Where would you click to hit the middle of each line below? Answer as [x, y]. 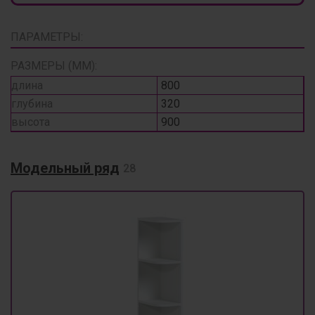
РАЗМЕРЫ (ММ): [54, 66]
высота [31, 122]
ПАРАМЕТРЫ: [47, 37]
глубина [32, 104]
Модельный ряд [65, 168]
